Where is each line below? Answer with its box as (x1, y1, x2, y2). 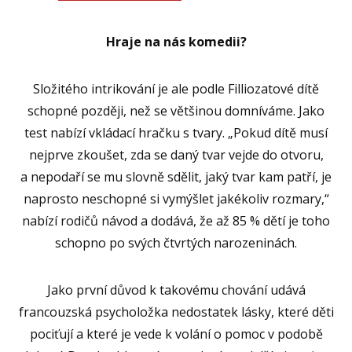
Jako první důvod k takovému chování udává (46, 280, 306, 299)
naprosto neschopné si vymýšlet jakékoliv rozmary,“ (23, 189, 329, 207)
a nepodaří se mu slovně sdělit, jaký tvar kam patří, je (20, 167, 332, 185)
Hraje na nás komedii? (105, 32, 247, 50)
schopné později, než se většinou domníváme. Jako (27, 101, 324, 119)
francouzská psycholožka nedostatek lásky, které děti (18, 302, 334, 321)
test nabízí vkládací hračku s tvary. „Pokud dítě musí (24, 123, 328, 141)
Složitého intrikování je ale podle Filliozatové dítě (33, 79, 319, 97)
